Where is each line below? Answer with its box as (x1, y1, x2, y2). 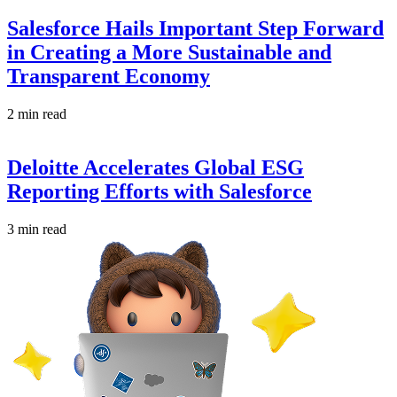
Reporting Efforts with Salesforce (7, 179, 312, 203)
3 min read (7, 221, 66, 237)
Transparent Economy (7, 65, 210, 89)
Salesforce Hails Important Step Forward (7, 17, 384, 41)
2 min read (7, 106, 66, 121)
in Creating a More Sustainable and (7, 41, 331, 65)
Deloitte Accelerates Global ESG (7, 155, 304, 179)
